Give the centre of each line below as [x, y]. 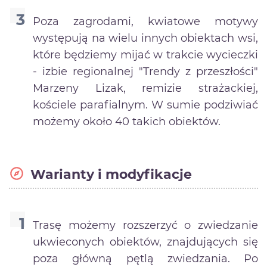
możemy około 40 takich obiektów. [127, 122]
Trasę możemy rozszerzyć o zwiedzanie [145, 225]
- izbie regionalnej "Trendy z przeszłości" [145, 72]
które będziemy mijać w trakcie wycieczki [145, 55]
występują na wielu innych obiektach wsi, [145, 38]
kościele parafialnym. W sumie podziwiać [145, 105]
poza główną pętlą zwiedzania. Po [145, 259]
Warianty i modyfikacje [111, 174]
